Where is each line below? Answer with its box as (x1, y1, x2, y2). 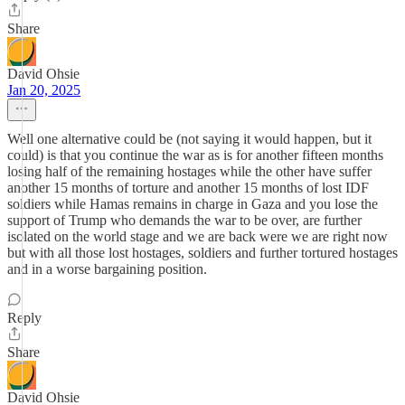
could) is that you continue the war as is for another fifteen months (7, 147, 383, 163)
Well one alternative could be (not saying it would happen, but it (7, 131, 372, 146)
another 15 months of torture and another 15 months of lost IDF (7, 180, 369, 195)
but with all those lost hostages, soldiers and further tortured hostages (7, 245, 398, 260)
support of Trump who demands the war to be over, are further (7, 212, 362, 228)
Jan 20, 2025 (7, 82, 80, 98)
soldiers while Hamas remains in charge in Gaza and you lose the (7, 196, 378, 212)
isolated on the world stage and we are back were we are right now (7, 229, 388, 244)
